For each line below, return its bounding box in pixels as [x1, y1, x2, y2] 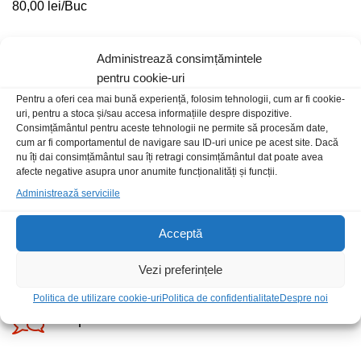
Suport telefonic [60, 311, 161, 328]
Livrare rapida [60, 142, 149, 159]
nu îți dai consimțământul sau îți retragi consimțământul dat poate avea [16, 151, 323, 163]
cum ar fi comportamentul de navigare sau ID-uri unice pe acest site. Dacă [16, 137, 338, 148]
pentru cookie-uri [97, 71, 185, 85]
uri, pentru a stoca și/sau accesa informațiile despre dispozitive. [16, 108, 292, 119]
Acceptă [159, 226, 202, 240]
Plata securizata [60, 255, 164, 272]
